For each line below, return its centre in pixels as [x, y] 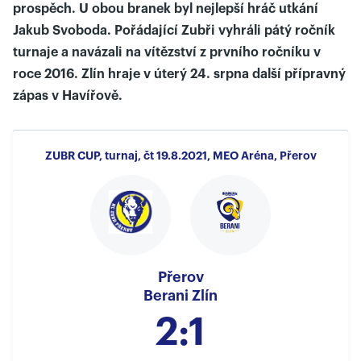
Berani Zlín [180, 296]
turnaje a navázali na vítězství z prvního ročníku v [167, 52]
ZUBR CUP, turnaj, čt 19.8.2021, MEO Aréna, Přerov [180, 156]
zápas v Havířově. [68, 96]
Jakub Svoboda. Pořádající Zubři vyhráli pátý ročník [174, 31]
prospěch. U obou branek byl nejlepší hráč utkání [166, 9]
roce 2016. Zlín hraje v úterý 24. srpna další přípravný [179, 74]
